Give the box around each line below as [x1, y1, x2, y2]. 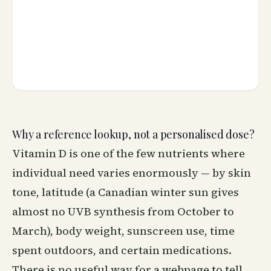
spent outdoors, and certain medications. [12, 243, 232, 258]
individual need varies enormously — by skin [12, 165, 251, 180]
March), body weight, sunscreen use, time [12, 223, 235, 238]
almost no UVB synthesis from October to [12, 204, 234, 219]
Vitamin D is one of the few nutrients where [12, 146, 245, 161]
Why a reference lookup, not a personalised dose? [12, 127, 255, 142]
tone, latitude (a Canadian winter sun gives [12, 184, 239, 200]
